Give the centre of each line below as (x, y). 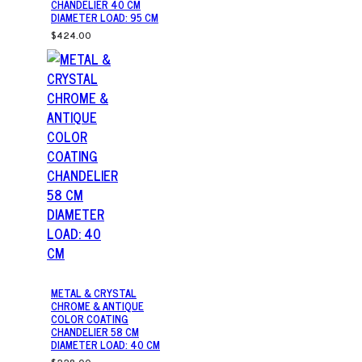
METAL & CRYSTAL (94, 293)
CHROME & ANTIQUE (97, 306)
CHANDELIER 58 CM (95, 332)
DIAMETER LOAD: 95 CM (105, 18)
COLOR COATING (90, 319)
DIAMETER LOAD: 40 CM (105, 345)
